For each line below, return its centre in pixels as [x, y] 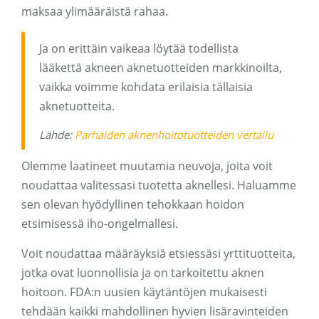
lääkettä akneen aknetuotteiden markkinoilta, [161, 68]
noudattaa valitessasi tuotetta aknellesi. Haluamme [159, 185]
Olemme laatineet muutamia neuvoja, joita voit [147, 166]
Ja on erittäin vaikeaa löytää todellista [139, 49]
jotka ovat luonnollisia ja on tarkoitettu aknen [143, 273]
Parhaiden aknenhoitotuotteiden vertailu [174, 135]
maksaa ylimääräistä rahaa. [95, 12]
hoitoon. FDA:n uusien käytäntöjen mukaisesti [144, 292]
